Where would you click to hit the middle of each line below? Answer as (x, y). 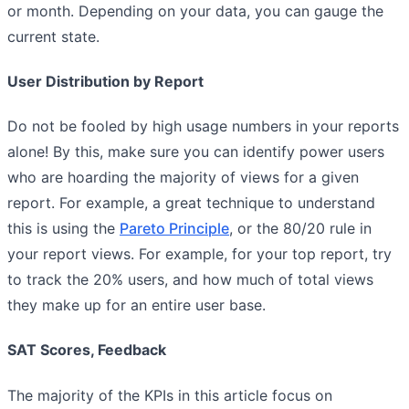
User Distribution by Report (105, 81)
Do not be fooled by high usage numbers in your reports (203, 126)
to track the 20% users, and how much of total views (190, 280)
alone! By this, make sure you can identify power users (196, 152)
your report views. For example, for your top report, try (199, 254)
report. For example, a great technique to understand (191, 203)
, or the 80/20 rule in (300, 229)
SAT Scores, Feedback (87, 350)
